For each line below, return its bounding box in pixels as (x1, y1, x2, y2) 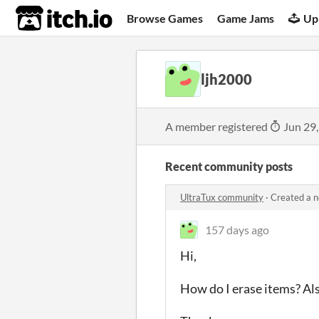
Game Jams (217, 11, 275, 25)
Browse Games (127, 11, 204, 25)
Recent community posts (165, 159, 293, 173)
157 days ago (205, 223, 269, 236)
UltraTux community (180, 192, 263, 203)
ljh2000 (201, 70, 252, 88)
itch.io (15, 4, 78, 33)
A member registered (165, 120, 270, 133)
